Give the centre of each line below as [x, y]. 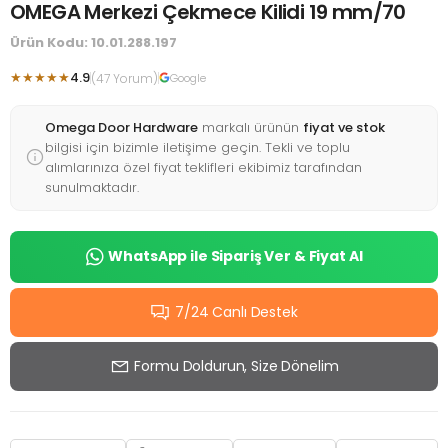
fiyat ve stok [344, 127]
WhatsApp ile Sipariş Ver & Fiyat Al [235, 256]
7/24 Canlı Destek [236, 311]
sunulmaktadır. [92, 187]
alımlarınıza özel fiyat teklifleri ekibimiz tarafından [203, 167]
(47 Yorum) [124, 78]
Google [188, 77]
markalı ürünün [250, 127]
